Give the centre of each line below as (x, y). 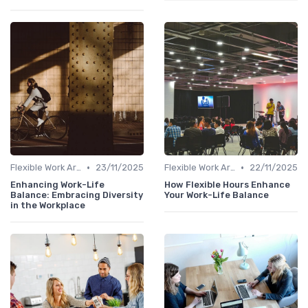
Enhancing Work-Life (57, 185)
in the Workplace (48, 206)
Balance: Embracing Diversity (77, 195)
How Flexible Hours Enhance (227, 185)
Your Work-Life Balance (217, 195)
